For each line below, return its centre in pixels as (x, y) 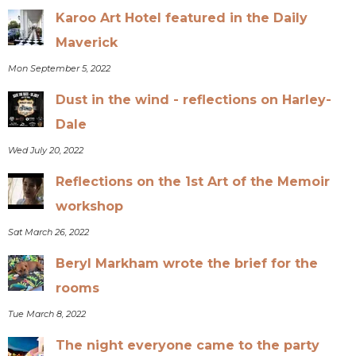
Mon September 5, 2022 (60, 68)
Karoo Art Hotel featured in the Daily (182, 17)
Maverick (87, 42)
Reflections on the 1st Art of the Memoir (193, 181)
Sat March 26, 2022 (49, 232)
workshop (90, 206)
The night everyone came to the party (188, 345)
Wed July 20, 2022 (46, 150)
